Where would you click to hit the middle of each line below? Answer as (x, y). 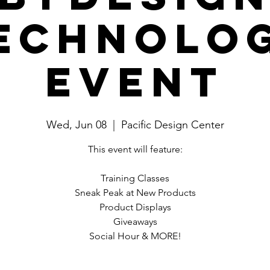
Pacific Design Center (172, 125)
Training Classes (135, 178)
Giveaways (135, 221)
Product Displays (135, 207)
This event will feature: (135, 149)
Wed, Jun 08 (76, 125)
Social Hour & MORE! (135, 236)
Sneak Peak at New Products (135, 193)
